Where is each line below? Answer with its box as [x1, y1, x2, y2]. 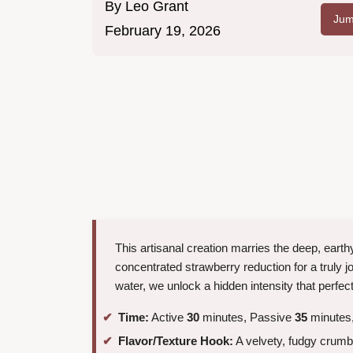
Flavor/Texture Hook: [118, 333, 233, 347]
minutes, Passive [199, 310, 295, 325]
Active [149, 310, 187, 325]
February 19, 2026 [105, 23, 221, 39]
